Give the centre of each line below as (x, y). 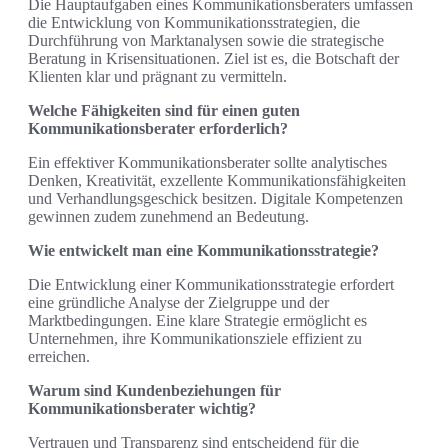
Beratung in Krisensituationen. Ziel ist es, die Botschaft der (213, 59)
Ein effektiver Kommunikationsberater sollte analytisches (207, 163)
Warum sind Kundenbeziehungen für (154, 391)
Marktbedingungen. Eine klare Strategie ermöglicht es (197, 321)
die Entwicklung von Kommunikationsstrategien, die (194, 23)
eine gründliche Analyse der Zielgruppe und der (178, 303)
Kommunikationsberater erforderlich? (158, 129)
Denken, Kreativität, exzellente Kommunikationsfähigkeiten (217, 181)
